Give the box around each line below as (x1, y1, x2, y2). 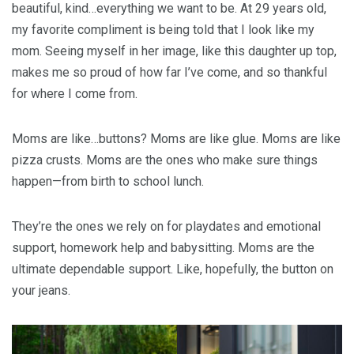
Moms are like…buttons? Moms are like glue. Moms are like (12, 130, 341, 146)
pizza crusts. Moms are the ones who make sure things (12, 152, 318, 168)
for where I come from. (12, 85, 137, 101)
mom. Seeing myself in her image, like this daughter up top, (12, 43, 337, 58)
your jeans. (12, 282, 70, 298)
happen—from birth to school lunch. (12, 173, 204, 189)
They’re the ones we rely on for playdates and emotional (12, 218, 321, 234)
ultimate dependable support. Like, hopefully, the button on (12, 261, 333, 277)
